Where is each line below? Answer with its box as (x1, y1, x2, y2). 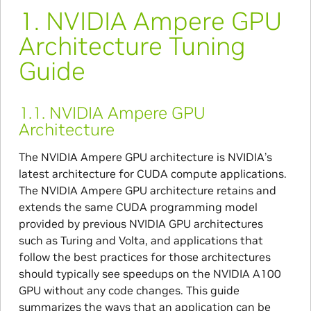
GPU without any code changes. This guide (18, 283, 239, 297)
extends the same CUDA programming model (18, 199, 258, 214)
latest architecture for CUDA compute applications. (18, 166, 287, 180)
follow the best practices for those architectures (18, 249, 271, 264)
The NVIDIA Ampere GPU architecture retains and (18, 183, 276, 197)
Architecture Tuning (18, 30, 246, 62)
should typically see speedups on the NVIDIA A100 (18, 266, 281, 280)
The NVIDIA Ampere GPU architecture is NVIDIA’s (18, 149, 272, 164)
